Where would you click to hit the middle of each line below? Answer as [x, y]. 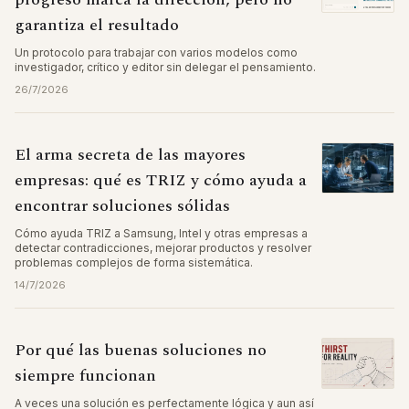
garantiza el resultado [97, 25]
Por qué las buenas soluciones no [141, 350]
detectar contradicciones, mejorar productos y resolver [163, 248]
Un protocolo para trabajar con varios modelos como [156, 52]
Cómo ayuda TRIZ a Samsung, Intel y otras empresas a [161, 233]
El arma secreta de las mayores [130, 155]
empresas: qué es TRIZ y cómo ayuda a [161, 180]
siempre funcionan [85, 376]
